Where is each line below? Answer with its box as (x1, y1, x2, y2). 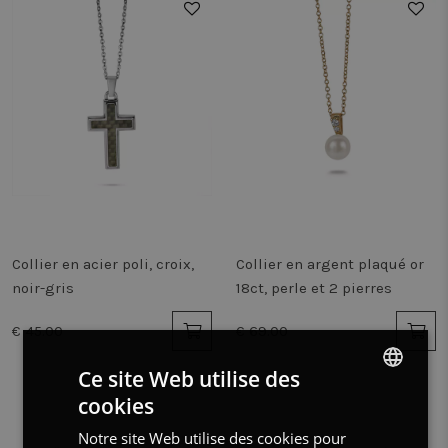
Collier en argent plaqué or (236, 255, 424, 273)
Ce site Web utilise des (77, 365, 300, 393)
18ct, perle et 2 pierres (236, 279, 392, 297)
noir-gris (12, 279, 74, 297)
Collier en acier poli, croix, (12, 255, 194, 273)
